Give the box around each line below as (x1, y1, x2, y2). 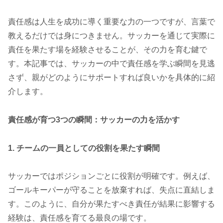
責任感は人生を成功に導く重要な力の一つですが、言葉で (8, 17, 215, 26)
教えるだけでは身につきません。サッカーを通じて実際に (8, 31, 215, 40)
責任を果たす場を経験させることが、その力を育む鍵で (8, 45, 207, 54)
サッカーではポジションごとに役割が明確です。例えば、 (8, 172, 215, 181)
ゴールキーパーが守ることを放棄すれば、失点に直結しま (8, 186, 215, 195)
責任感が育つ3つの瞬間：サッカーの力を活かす (8, 115, 180, 124)
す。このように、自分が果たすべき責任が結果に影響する (8, 200, 215, 209)
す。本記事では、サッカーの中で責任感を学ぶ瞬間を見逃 (8, 59, 215, 68)
